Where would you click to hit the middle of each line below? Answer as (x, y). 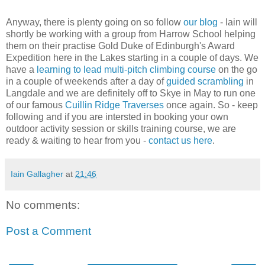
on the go (237, 70)
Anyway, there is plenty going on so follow (95, 22)
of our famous (35, 105)
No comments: (43, 205)
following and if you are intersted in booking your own (117, 117)
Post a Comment (49, 231)
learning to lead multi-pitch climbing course (126, 70)
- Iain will (237, 22)
